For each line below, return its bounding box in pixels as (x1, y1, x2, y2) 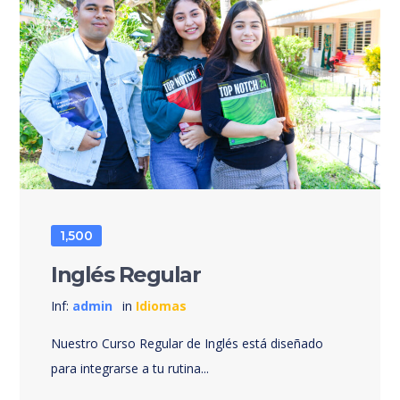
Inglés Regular (51, 261, 201, 287)
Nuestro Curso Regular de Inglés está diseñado (51, 334, 324, 352)
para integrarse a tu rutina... (51, 359, 210, 377)
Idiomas (136, 296, 187, 314)
